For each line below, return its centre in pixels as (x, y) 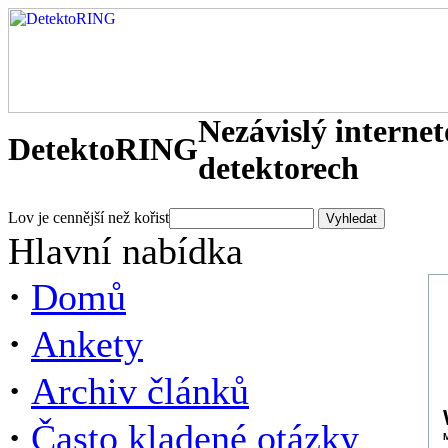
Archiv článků (140, 391)
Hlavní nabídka (125, 251)
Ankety (87, 344)
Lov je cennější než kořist (88, 217)
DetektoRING (103, 149)
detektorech (278, 168)
